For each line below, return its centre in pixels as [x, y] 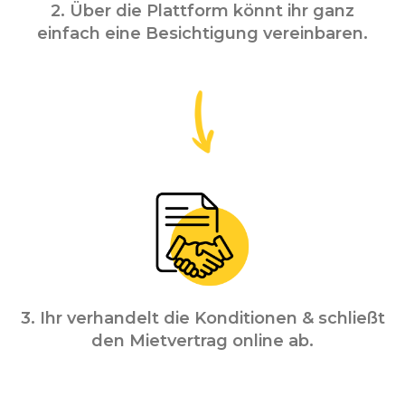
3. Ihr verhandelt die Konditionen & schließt [202, 319]
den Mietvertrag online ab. [202, 341]
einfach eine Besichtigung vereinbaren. [202, 33]
